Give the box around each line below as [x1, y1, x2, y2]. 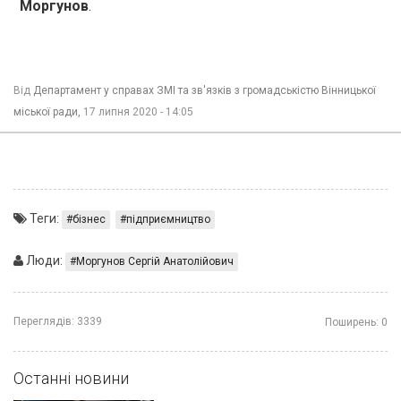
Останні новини [13, 368, 129, 388]
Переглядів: [13, 314, 74, 328]
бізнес [73, 212, 106, 226]
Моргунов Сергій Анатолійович [76, 254, 234, 268]
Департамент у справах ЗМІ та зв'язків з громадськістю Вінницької [33, 83, 376, 97]
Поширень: [325, 315, 379, 328]
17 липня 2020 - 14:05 [83, 105, 193, 118]
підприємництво [126, 212, 210, 226]
